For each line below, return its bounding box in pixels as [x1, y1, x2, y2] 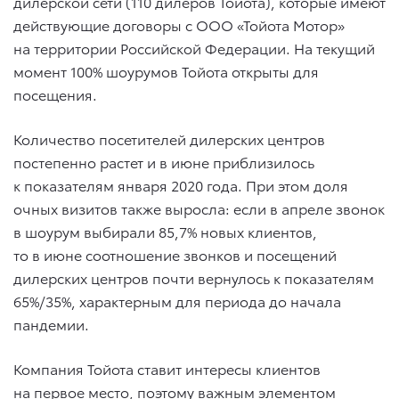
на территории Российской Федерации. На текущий [13, 37, 375, 58]
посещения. [13, 83, 97, 104]
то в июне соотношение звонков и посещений [13, 243, 337, 265]
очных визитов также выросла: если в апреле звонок [13, 197, 385, 218]
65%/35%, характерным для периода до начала [13, 289, 341, 311]
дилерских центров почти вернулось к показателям [13, 266, 374, 288]
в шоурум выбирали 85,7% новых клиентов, [13, 220, 317, 241]
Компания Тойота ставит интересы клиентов [13, 357, 321, 379]
